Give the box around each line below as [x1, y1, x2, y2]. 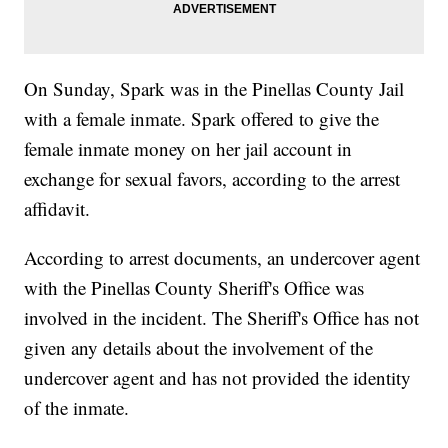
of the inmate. [24, 395, 136, 421]
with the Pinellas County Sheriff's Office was [24, 275, 365, 301]
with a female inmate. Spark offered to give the [24, 106, 380, 132]
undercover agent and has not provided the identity [24, 365, 412, 391]
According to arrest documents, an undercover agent [24, 245, 421, 271]
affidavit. [24, 196, 97, 222]
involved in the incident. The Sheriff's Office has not [24, 305, 420, 331]
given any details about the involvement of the [24, 335, 374, 361]
